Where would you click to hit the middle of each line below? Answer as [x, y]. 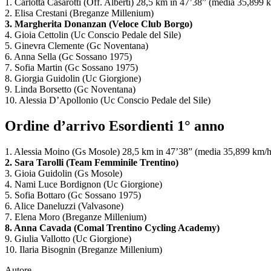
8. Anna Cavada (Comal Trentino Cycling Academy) [112, 228]
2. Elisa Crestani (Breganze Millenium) [79, 13]
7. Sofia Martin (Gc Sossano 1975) [71, 68]
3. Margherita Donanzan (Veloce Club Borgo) [99, 24]
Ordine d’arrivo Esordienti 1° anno [115, 126]
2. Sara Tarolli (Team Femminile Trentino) [92, 163]
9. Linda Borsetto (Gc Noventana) [70, 90]
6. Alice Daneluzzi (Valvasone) [64, 206]
